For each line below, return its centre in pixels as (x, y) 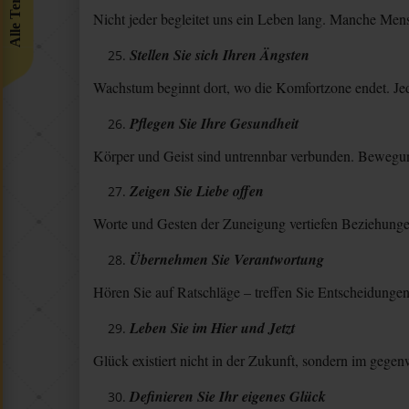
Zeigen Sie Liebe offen (197, 191)
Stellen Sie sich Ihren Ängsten (220, 54)
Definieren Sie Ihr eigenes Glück (228, 396)
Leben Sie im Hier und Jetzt (212, 327)
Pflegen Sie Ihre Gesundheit (214, 123)
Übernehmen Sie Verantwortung (227, 260)
